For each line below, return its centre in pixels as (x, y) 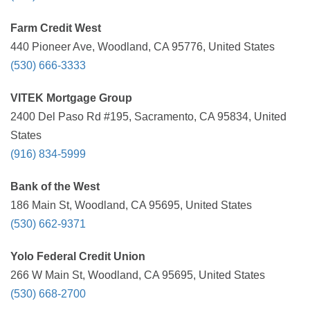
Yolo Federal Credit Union (78, 256)
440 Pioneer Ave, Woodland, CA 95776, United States (143, 47)
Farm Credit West (56, 28)
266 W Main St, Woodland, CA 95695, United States (138, 275)
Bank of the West (55, 186)
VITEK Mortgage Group (71, 98)
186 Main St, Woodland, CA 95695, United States (131, 205)
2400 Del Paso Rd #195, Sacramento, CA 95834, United (148, 117)
